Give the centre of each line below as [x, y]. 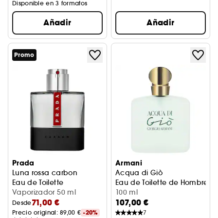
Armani [129, 163]
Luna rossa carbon [45, 173]
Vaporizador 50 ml [44, 192]
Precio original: [36, 212]
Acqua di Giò [139, 173]
